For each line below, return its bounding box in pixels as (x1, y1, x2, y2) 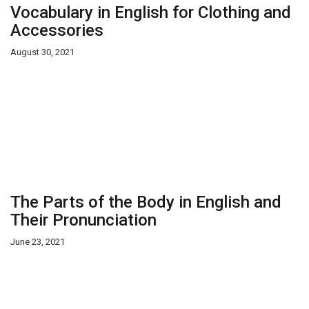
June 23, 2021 (10, 237, 65, 247)
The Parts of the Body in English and (10, 192, 281, 212)
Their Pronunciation (10, 210, 157, 230)
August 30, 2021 (10, 47, 74, 57)
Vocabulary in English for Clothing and (10, 3, 291, 22)
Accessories (10, 21, 103, 40)
